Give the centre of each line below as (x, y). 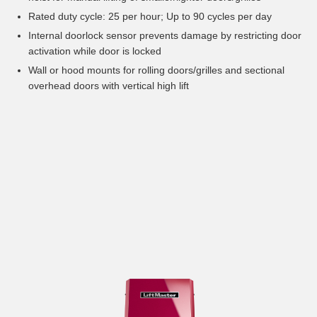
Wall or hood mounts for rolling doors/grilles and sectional (156, 70)
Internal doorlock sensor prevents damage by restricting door (165, 36)
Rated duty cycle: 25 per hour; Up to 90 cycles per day (150, 17)
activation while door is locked (95, 51)
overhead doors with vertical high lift (109, 86)
